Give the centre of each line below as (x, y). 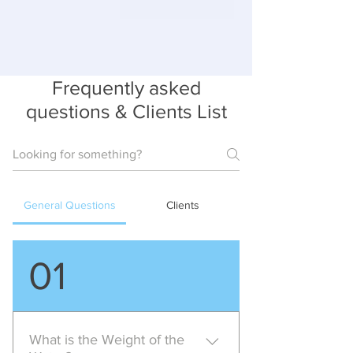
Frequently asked (126, 88)
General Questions (69, 205)
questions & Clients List (126, 111)
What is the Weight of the (107, 340)
